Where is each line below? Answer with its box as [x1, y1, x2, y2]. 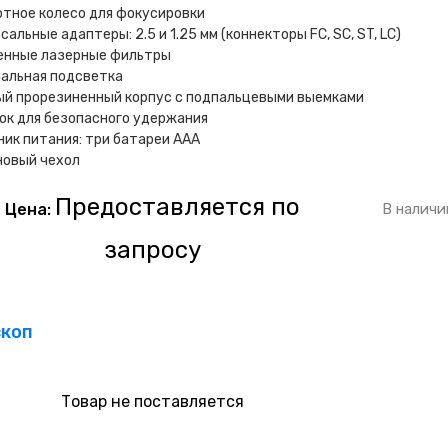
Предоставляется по [55, 193, 301, 221]
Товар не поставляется [61, 391, 245, 411]
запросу [104, 236, 202, 264]
